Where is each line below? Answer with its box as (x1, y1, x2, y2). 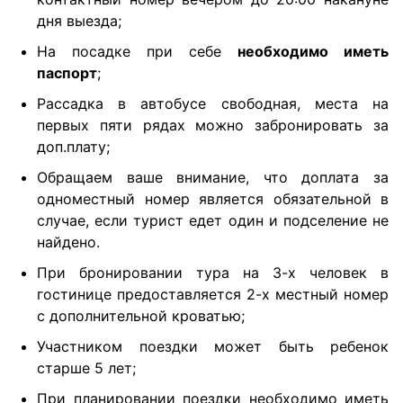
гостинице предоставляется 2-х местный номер (37, 285, 389, 304)
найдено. (37, 233, 100, 252)
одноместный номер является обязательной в (37, 190, 389, 209)
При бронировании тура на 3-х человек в (37, 264, 389, 282)
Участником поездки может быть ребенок (37, 337, 389, 356)
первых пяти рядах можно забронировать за (37, 116, 389, 135)
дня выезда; (37, 12, 126, 31)
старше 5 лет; (37, 359, 136, 378)
